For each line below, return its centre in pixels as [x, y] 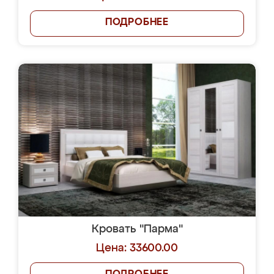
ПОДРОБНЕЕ [137, 23]
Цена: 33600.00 [137, 248]
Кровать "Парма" [137, 229]
